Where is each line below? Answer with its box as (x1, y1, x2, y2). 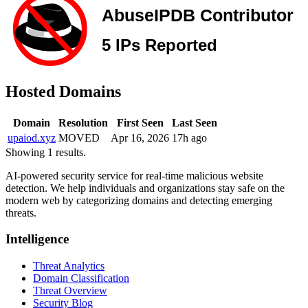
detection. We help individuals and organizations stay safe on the (5, 181, 285, 194)
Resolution (58, 116, 108, 129)
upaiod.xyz (8, 131, 56, 144)
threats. (5, 206, 36, 219)
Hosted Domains (5, 82, 121, 100)
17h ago (172, 131, 207, 144)
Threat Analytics (33, 260, 104, 272)
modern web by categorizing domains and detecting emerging (5, 194, 272, 206)
